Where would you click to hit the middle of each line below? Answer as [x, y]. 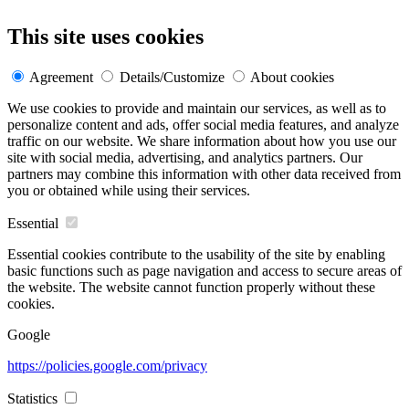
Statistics [32, 399]
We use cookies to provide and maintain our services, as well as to [197, 109]
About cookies [292, 78]
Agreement [61, 78]
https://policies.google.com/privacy [107, 366]
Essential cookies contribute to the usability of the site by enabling [196, 255]
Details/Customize [172, 78]
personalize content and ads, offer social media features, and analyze [203, 125]
